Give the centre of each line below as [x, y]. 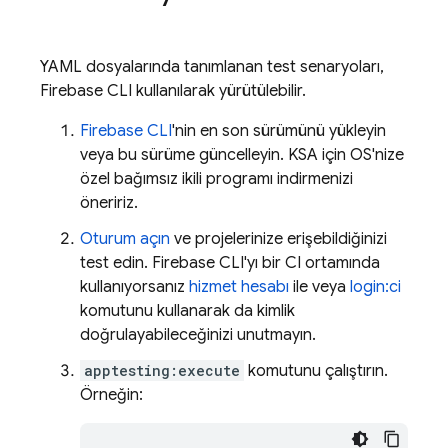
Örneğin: [111, 395]
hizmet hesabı [239, 287]
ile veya [319, 287]
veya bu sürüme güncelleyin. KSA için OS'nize [242, 155]
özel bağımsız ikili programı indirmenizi [216, 179]
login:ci [375, 287]
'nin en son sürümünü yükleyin [279, 131]
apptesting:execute [162, 370]
